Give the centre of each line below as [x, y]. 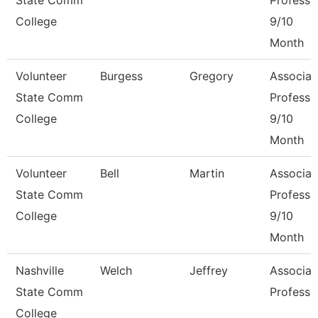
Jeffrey [209, 270]
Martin [207, 173]
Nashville [40, 270]
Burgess [121, 76]
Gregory [212, 76]
